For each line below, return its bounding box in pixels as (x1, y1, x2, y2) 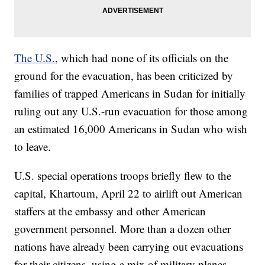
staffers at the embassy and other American (14, 203, 206, 219)
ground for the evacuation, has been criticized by (14, 68, 234, 83)
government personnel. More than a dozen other (14, 221, 231, 237)
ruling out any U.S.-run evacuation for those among (14, 104, 248, 119)
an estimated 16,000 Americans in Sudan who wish (14, 121, 248, 137)
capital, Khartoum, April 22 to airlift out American (14, 186, 243, 201)
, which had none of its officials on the (55, 50, 229, 66)
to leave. (14, 139, 51, 154)
